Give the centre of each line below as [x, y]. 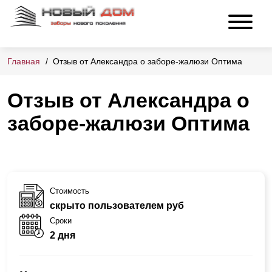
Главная [24, 62]
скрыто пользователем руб [117, 205]
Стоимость [70, 191]
